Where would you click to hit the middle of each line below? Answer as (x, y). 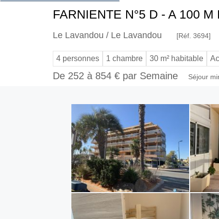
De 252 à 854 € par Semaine (117, 76)
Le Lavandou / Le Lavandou (107, 35)
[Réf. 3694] (193, 36)
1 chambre (124, 59)
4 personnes (77, 59)
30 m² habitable (176, 59)
